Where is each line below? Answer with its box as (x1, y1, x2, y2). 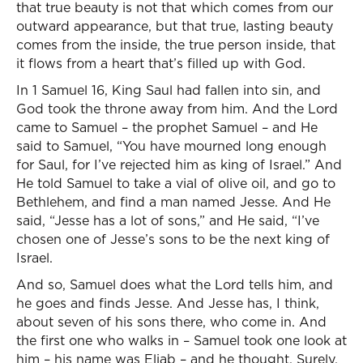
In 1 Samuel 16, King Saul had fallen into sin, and (16, 81, 321, 99)
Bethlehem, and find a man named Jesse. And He (16, 193, 331, 211)
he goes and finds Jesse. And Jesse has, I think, (16, 294, 319, 312)
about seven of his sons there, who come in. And (16, 313, 327, 331)
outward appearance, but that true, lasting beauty (16, 17, 333, 35)
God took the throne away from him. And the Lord (16, 100, 338, 117)
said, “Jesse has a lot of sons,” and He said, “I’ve (16, 211, 319, 229)
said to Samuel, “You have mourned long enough (16, 137, 327, 155)
